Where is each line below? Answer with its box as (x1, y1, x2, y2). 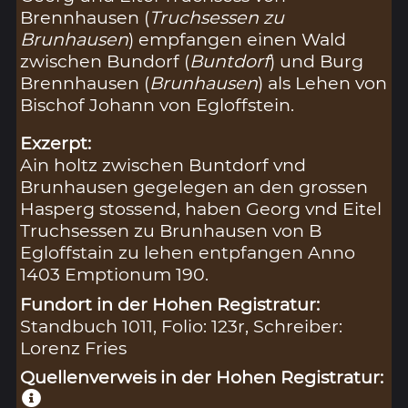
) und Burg (270, 49, 364, 72)
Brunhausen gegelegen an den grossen (20, 176, 369, 199)
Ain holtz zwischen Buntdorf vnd (20, 154, 307, 177)
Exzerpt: (20, 132, 92, 155)
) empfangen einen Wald (128, 27, 347, 50)
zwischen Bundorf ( (20, 49, 190, 72)
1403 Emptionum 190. (20, 263, 209, 286)
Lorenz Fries (20, 336, 127, 359)
